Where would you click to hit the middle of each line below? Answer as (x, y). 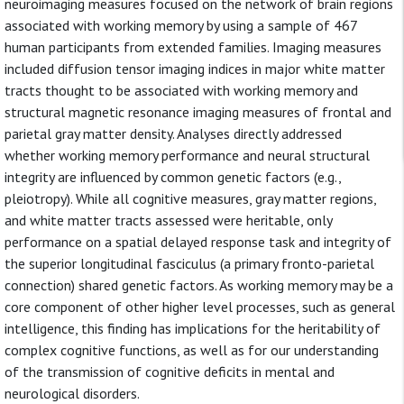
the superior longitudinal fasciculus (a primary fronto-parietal (189, 263)
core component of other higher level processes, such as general (200, 307)
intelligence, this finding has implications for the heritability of (193, 328)
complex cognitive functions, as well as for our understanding (192, 350)
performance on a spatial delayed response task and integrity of (198, 242)
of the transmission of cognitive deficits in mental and (170, 372)
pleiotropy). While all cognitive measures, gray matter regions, (190, 198)
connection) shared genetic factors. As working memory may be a (199, 285)
